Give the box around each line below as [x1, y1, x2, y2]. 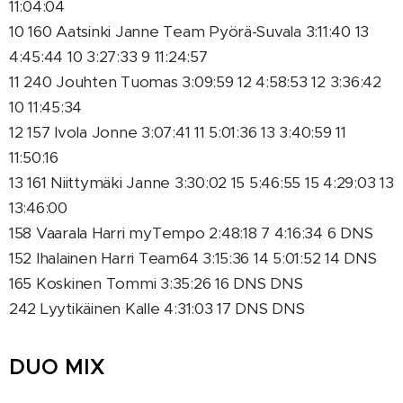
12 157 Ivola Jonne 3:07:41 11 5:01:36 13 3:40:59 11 [9, 122, 346, 142]
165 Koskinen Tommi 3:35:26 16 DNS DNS [9, 273, 303, 293]
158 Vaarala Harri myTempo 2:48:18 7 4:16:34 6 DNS [9, 223, 373, 243]
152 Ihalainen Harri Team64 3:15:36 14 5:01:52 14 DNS [9, 248, 377, 268]
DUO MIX [9, 354, 105, 381]
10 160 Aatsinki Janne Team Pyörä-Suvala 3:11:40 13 [9, 22, 370, 41]
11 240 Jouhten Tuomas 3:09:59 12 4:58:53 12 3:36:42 [9, 72, 381, 92]
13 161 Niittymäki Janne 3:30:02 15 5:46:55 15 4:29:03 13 [9, 173, 394, 193]
